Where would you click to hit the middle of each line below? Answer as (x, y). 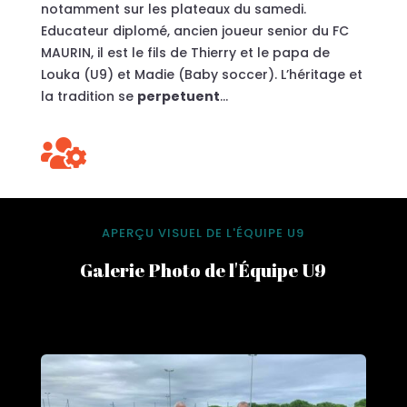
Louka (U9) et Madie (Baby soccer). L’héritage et (201, 74)
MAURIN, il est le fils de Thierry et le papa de (185, 52)
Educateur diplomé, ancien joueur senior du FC (194, 30)
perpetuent (178, 96)
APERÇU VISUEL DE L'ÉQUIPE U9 (203, 233)
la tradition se (89, 96)
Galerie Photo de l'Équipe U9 (203, 270)
